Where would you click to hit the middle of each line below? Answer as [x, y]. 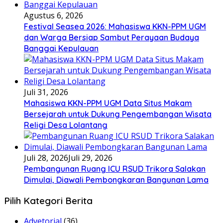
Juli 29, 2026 [90, 158]
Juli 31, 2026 [46, 92]
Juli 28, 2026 [46, 158]
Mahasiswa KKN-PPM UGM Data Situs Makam [108, 103]
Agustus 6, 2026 [54, 15]
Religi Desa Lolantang [66, 125]
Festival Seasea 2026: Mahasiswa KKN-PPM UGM [115, 26]
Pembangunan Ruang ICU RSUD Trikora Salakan [115, 168]
